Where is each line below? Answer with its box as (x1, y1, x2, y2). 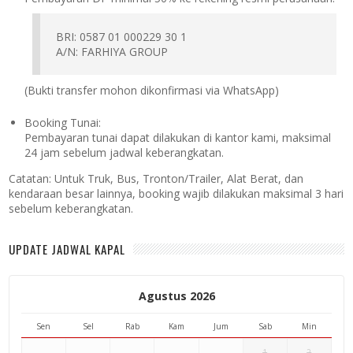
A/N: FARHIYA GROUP (56, 43, 169, 59)
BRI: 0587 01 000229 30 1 (56, 28, 188, 44)
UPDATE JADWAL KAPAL (9, 240, 126, 258)
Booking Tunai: (24, 115, 102, 131)
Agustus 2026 (138, 288, 215, 304)
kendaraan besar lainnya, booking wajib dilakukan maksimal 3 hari (9, 185, 344, 201)
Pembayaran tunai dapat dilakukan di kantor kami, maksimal (24, 130, 332, 146)
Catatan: (9, 170, 52, 186)
